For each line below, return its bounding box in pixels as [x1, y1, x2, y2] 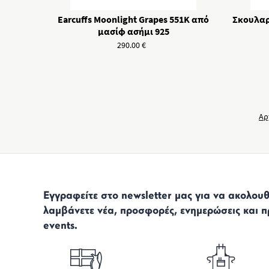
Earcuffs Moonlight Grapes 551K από [58, 13, 209, 25]
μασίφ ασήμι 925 [97, 25, 169, 37]
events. [43, 220, 77, 232]
